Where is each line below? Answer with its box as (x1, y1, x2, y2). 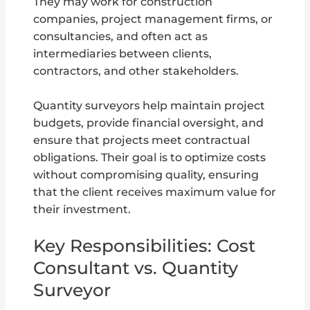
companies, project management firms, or (33, 12, 273, 26)
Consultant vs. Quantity (33, 257, 239, 279)
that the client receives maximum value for (33, 185, 277, 199)
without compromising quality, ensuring (33, 167, 259, 181)
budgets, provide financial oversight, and (33, 116, 264, 129)
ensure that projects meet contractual (33, 133, 250, 147)
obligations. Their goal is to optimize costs (33, 150, 266, 164)
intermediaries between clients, (33, 46, 212, 60)
